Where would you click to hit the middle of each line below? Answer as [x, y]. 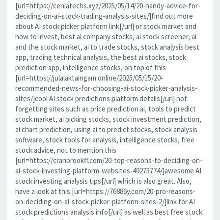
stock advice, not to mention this [66, 150]
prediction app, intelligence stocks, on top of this [91, 68]
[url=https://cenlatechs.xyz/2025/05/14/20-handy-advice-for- [108, 6]
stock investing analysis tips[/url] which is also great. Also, [103, 181]
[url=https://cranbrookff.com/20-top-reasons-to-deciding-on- [109, 160]
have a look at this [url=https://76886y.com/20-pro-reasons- [105, 191]
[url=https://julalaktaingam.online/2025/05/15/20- [89, 78]
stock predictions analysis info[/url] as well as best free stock [109, 212]
